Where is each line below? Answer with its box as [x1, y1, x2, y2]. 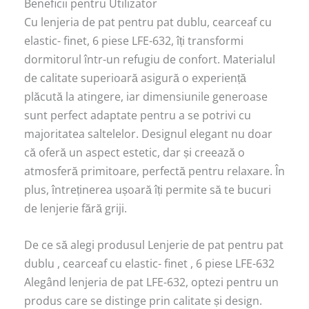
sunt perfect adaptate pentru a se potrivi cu [24, 108, 251, 123]
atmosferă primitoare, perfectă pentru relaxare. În [24, 163, 285, 179]
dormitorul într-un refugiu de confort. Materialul [24, 52, 275, 68]
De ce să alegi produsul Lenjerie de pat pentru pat [24, 237, 283, 252]
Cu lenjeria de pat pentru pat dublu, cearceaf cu [24, 14, 272, 30]
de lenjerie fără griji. [24, 201, 127, 217]
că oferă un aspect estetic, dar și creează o [24, 145, 245, 161]
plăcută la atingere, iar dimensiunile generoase [24, 89, 268, 105]
